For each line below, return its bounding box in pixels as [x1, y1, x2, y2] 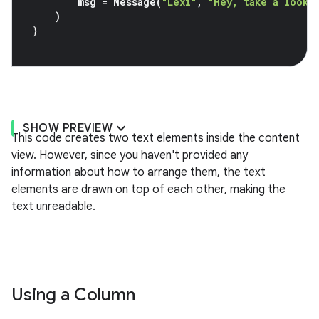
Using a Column [11, 284, 135, 306]
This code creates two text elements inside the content [11, 131, 300, 146]
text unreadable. [11, 199, 95, 214]
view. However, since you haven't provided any [11, 148, 248, 163]
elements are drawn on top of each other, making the [11, 182, 286, 197]
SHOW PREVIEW [23, 121, 113, 136]
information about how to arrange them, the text [11, 165, 266, 180]
